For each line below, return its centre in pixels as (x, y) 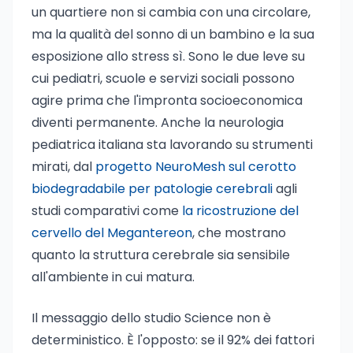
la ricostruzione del (240, 211)
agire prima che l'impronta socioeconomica (167, 100)
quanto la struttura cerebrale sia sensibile (161, 255)
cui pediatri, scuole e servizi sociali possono (163, 78)
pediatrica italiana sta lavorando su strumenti (172, 145)
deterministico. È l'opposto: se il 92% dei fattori (173, 340)
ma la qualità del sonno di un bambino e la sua (173, 34)
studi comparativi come (107, 211)
